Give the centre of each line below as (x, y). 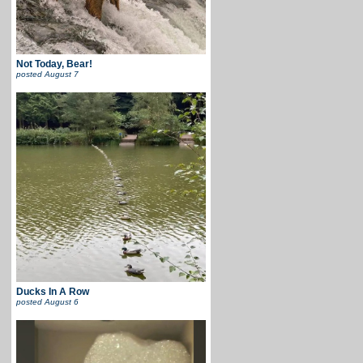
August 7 (61, 75)
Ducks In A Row (52, 292)
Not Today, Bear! (54, 64)
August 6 (61, 302)
